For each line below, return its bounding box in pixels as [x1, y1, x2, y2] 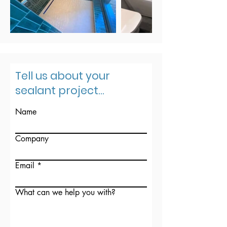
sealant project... [15, 83, 104, 98]
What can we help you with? [15, 187, 116, 198]
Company [15, 133, 49, 144]
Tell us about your [15, 68, 110, 83]
